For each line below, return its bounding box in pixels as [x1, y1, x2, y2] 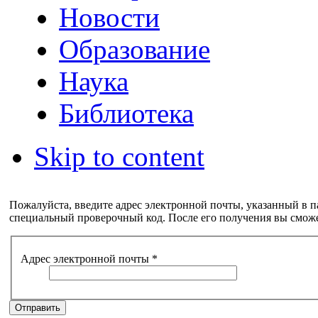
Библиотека [59, 98, 194, 128]
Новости [59, 2, 160, 33]
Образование [59, 34, 211, 65]
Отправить [15, 302, 60, 313]
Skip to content [34, 141, 204, 172]
